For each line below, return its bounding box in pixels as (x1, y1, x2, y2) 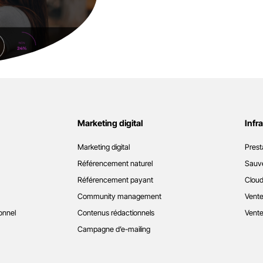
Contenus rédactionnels (77, 208, 154, 218)
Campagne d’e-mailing (77, 225, 150, 234)
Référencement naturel (77, 159, 153, 168)
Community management (77, 192, 161, 201)
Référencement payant (77, 176, 153, 185)
